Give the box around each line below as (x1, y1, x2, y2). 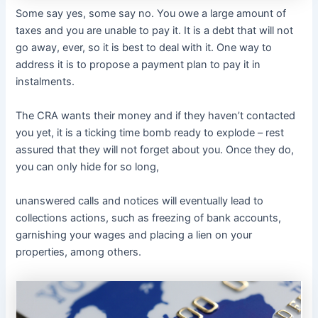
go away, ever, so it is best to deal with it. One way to (16, 40, 273, 54)
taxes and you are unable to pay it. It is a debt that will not (16, 23, 294, 37)
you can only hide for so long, (16, 160, 160, 173)
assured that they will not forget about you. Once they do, (16, 143, 295, 156)
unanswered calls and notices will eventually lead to (16, 194, 264, 207)
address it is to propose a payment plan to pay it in (16, 57, 261, 71)
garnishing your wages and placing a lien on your (16, 228, 253, 241)
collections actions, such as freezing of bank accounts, (16, 211, 282, 224)
